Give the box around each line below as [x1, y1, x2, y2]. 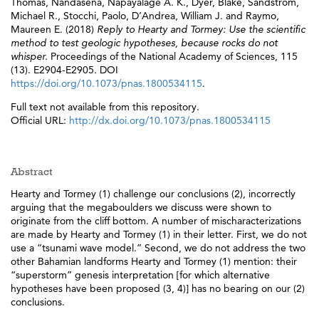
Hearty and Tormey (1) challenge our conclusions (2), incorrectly [11, 187, 296, 200]
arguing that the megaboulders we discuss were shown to [11, 200, 271, 214]
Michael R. [11, 9, 58, 22]
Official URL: [11, 113, 69, 127]
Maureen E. [11, 23, 63, 36]
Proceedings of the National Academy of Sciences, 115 [51, 50, 298, 63]
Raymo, [246, 9, 279, 22]
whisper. [11, 50, 51, 63]
